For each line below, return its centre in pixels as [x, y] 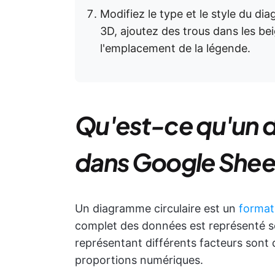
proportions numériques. [139, 260]
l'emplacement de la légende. [175, 48]
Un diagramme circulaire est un [157, 208]
